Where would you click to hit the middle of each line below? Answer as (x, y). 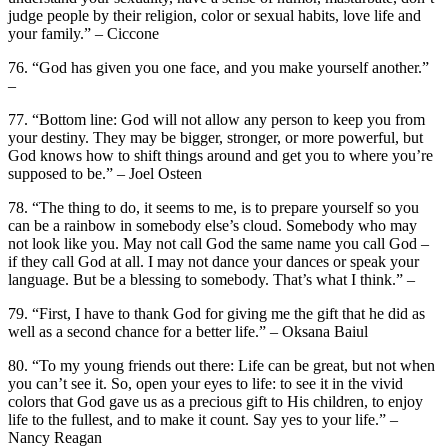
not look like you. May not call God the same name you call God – (218, 243)
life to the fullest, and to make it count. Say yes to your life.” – (203, 419)
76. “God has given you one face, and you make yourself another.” (218, 67)
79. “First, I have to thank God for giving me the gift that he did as (216, 313)
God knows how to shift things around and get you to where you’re (220, 155)
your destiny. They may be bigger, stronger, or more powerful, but (215, 137)
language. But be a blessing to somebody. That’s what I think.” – (211, 279)
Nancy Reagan (55, 437)
